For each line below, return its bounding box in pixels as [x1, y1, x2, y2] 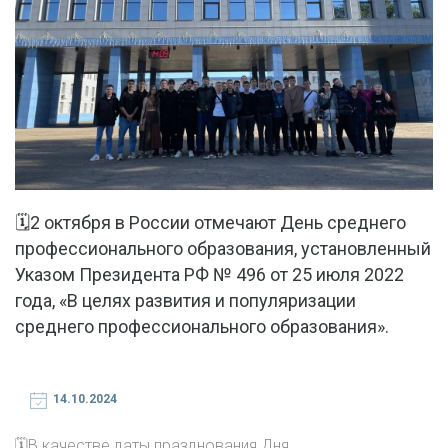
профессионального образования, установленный [15, 238, 431, 260]
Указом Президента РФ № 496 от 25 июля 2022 [15, 264, 404, 286]
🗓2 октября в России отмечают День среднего [15, 212, 406, 234]
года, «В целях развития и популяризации [15, 290, 356, 312]
